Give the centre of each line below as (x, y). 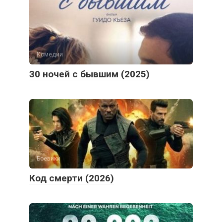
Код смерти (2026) (72, 178)
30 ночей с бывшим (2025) (89, 74)
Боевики (49, 159)
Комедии (50, 55)
